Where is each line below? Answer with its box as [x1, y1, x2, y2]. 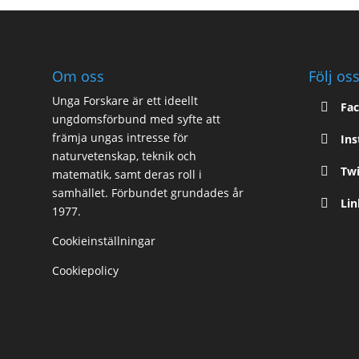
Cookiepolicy [52, 262, 119, 278]
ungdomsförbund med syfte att [52, 111, 220, 127]
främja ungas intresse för [52, 129, 188, 145]
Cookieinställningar [52, 232, 155, 248]
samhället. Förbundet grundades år [52, 184, 244, 200]
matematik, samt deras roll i [52, 166, 202, 182]
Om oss [52, 66, 104, 86]
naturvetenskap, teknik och [52, 147, 196, 163]
